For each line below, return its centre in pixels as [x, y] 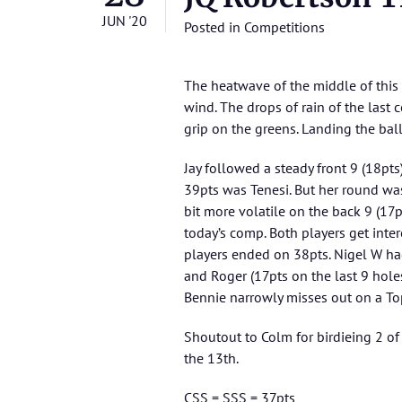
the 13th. [211, 358]
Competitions [284, 27]
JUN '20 [125, 21]
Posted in [214, 27]
